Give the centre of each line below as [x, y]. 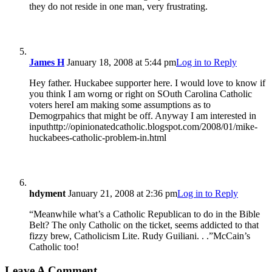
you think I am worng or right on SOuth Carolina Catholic [141, 93]
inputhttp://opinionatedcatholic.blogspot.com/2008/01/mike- [143, 126]
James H [47, 62]
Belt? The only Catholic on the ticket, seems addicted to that [144, 225]
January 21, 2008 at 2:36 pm [121, 193]
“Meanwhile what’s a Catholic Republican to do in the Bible [144, 214]
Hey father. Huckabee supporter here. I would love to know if [147, 83]
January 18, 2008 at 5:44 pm [120, 62]
